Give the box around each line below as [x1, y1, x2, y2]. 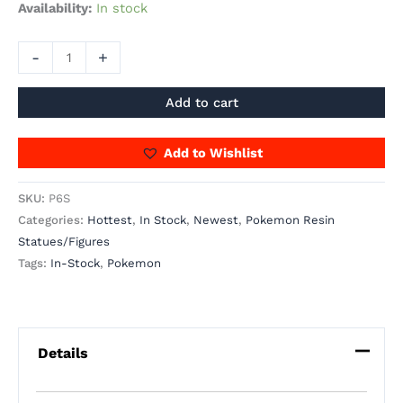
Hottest [87, 213, 132, 228]
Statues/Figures [18, 235, 110, 249]
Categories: [18, 213, 87, 228]
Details [37, 344, 88, 362]
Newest [193, 213, 238, 228]
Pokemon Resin [246, 213, 335, 228]
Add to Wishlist [163, 144, 263, 161]
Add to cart [165, 94, 238, 111]
